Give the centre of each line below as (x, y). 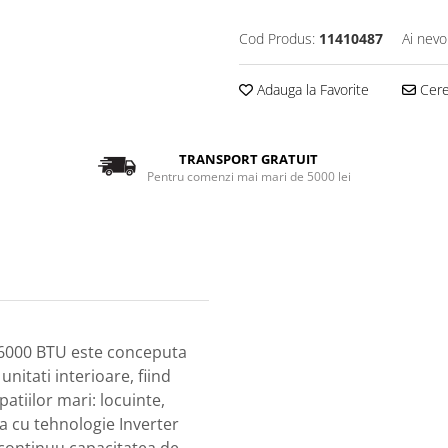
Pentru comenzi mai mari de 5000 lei (248, 177)
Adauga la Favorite (311, 89)
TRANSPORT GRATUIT (249, 159)
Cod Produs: (277, 38)
